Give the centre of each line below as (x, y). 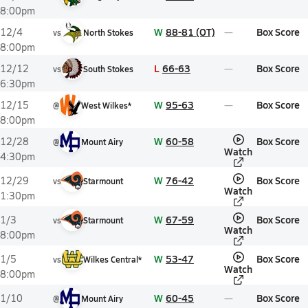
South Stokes (108, 69)
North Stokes (108, 32)
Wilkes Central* (112, 259)
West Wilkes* (106, 105)
